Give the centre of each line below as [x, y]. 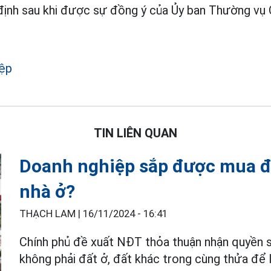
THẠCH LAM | [51, 214]
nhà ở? [47, 191]
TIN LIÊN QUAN [135, 133]
